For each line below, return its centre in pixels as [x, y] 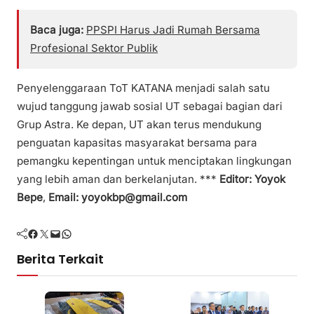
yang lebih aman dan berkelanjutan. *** [118, 179]
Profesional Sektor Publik [94, 48]
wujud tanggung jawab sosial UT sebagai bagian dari [150, 107]
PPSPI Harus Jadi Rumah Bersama [173, 29]
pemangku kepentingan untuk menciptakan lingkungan [154, 161]
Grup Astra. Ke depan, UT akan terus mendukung [139, 125]
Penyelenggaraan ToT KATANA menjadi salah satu [143, 88]
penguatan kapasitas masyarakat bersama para [137, 143]
